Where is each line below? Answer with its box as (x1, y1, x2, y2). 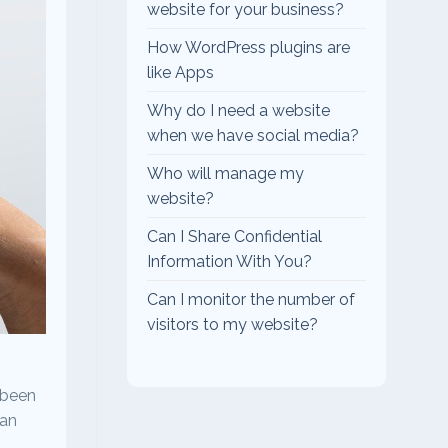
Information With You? (147, 251, 312, 271)
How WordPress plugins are (147, 37, 350, 57)
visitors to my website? (147, 314, 318, 334)
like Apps (147, 62, 214, 82)
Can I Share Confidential (147, 226, 322, 246)
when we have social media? (147, 125, 359, 145)
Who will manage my (147, 163, 304, 183)
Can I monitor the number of (147, 289, 355, 309)
